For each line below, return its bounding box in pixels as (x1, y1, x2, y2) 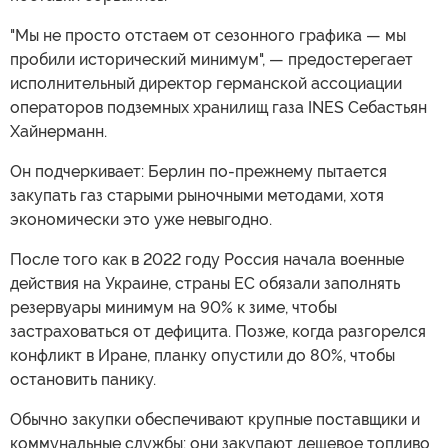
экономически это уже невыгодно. (10, 209, 272, 229)
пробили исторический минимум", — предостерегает (10, 49, 413, 69)
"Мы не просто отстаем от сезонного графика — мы (10, 25, 406, 45)
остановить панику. (10, 369, 156, 389)
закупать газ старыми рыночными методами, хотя (10, 185, 384, 205)
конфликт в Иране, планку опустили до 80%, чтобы (10, 345, 395, 365)
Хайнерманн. (10, 121, 107, 141)
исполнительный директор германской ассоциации (10, 73, 402, 93)
